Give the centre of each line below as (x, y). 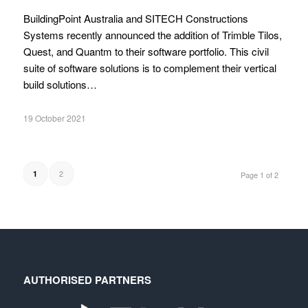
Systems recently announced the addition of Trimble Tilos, (152, 34)
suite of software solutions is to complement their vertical (150, 67)
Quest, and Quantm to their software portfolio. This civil (146, 51)
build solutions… (60, 84)
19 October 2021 (54, 118)
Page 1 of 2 (260, 174)
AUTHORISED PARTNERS (87, 280)
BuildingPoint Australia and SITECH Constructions (135, 18)
